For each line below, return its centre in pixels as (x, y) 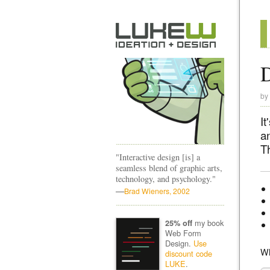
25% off (178, 223)
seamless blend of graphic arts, (169, 168)
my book (208, 222)
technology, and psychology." (166, 179)
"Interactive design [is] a (158, 157)
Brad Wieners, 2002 (157, 191)
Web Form (183, 233)
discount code (188, 253)
